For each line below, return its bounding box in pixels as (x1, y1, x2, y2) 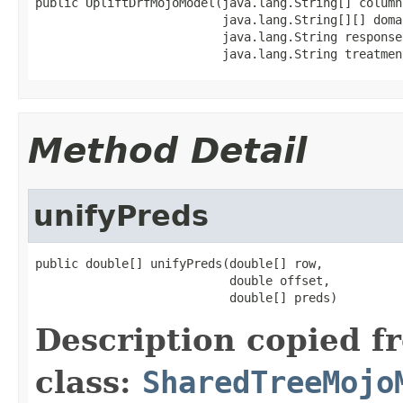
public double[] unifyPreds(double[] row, (35, 255, 323, 271)
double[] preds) (35, 290, 337, 305)
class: (35, 363, 142, 400)
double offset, (35, 273, 330, 288)
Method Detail (28, 130, 307, 171)
